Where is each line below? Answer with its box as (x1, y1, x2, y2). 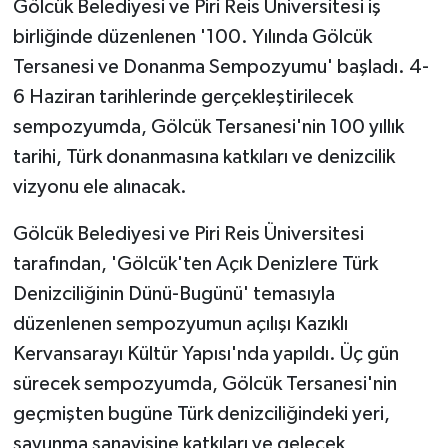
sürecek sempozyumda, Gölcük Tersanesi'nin (12, 373, 397, 394)
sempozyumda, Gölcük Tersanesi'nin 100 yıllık (12, 116, 404, 137)
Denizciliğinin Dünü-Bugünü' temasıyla (12, 283, 335, 304)
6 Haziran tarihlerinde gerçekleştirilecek (12, 86, 353, 107)
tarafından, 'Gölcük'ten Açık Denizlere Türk (12, 253, 378, 274)
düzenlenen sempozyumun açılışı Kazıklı (12, 313, 348, 334)
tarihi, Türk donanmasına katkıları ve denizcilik (12, 146, 395, 167)
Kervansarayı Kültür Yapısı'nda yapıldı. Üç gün (12, 343, 399, 364)
